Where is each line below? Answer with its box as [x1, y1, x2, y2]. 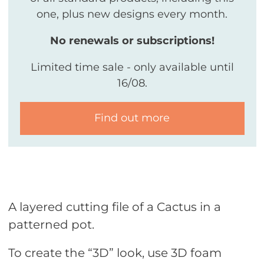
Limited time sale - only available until [30, 60, 234, 74]
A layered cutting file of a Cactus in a [8, 199, 221, 214]
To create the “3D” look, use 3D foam [8, 245, 222, 260]
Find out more [94, 111, 170, 125]
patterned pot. [8, 217, 94, 232]
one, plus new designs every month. [37, 7, 227, 21]
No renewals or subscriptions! [49, 34, 214, 47]
